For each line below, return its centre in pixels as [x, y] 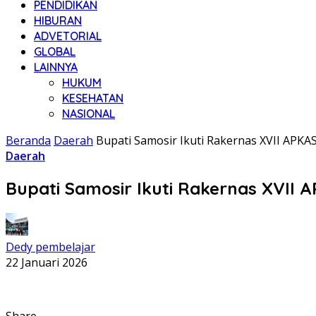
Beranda [28, 140]
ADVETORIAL [68, 36]
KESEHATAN [93, 98]
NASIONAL [89, 114]
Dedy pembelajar [50, 247]
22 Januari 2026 [47, 262]
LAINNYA [56, 67]
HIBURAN [58, 20]
